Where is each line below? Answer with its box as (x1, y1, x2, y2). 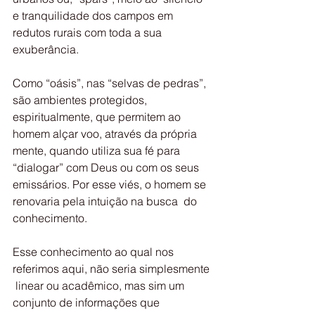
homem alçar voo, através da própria (13, 127, 202, 141)
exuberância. (13, 42, 79, 56)
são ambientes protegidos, (13, 93, 153, 107)
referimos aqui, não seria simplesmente (13, 262, 212, 276)
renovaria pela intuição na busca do (13, 194, 200, 208)
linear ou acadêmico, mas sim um (13, 278, 187, 292)
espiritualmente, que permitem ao (13, 110, 184, 124)
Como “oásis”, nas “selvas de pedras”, (13, 76, 209, 90)
